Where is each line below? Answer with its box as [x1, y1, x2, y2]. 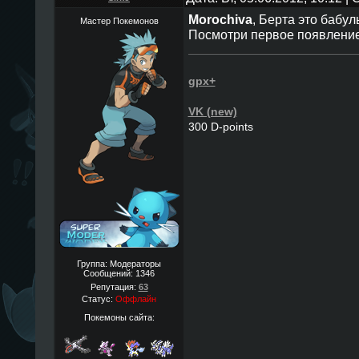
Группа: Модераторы [77, 259, 161, 268]
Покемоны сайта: [83, 312, 155, 322]
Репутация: [90, 282, 139, 292]
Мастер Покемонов [79, 16, 159, 26]
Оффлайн [115, 294, 156, 304]
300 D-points [188, 120, 253, 133]
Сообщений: [83, 268, 135, 278]
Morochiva [188, 12, 252, 26]
